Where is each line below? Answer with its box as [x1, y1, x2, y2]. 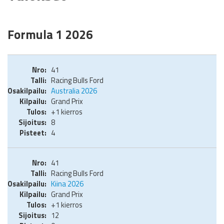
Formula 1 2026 [7, 25, 93, 44]
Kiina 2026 [51, 177, 83, 189]
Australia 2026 [51, 85, 97, 97]
